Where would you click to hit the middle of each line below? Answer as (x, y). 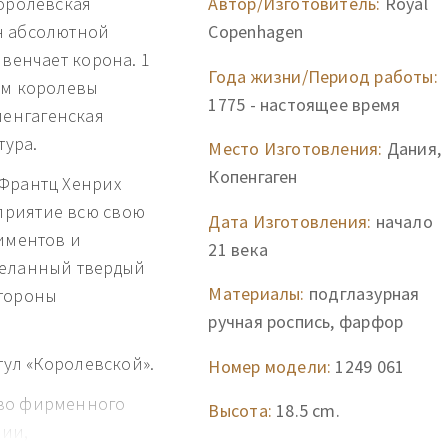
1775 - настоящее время (304, 104)
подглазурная (362, 293)
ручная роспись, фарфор (306, 321)
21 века (238, 249)
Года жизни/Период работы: (323, 76)
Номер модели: (270, 366)
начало (402, 221)
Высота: (240, 410)
